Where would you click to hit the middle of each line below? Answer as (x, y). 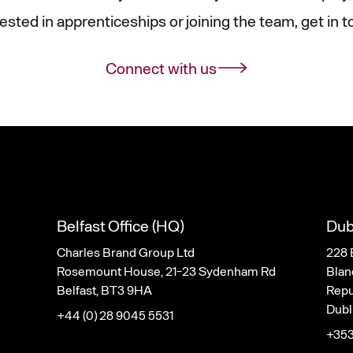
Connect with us (161, 68)
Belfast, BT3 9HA (104, 290)
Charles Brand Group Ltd (126, 252)
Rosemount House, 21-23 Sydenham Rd (166, 271)
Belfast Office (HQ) (120, 226)
